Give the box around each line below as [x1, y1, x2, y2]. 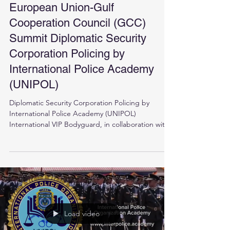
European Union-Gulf [9, 1, 114, 14]
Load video [64, 209, 100, 218]
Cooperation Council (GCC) [9, 16, 146, 29]
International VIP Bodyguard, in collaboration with [9, 120, 169, 129]
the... [9, 130, 26, 140]
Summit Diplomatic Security [9, 32, 146, 45]
